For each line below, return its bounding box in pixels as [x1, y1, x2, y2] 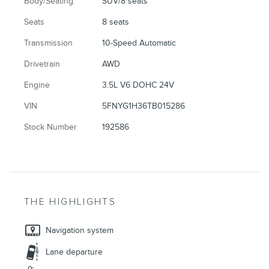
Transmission [24, 38, 73, 49]
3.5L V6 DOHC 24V [102, 80, 175, 91]
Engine [24, 80, 50, 91]
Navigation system [46, 225, 113, 236]
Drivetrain [24, 59, 60, 70]
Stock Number [24, 122, 77, 133]
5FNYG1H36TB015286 [102, 101, 186, 112]
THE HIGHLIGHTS [24, 196, 116, 208]
